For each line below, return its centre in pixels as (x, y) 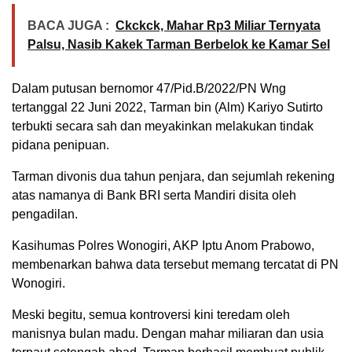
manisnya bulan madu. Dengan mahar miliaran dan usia (168, 334)
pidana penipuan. (60, 145)
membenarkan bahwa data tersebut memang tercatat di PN (175, 265)
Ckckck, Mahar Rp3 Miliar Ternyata (218, 26)
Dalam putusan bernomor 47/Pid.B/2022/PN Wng (149, 89)
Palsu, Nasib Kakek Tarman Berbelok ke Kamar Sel (179, 45)
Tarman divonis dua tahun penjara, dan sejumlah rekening (173, 177)
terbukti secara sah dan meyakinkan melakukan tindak (163, 126)
